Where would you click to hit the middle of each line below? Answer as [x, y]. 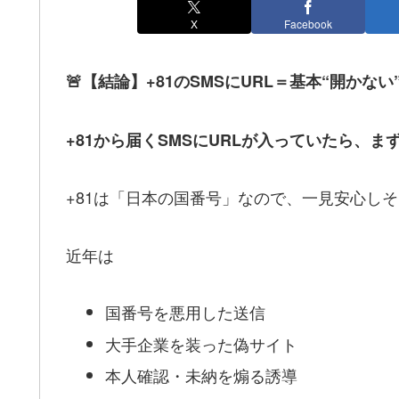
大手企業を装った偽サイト [201, 343]
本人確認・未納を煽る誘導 [201, 375]
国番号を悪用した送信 [185, 311]
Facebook [308, 23]
